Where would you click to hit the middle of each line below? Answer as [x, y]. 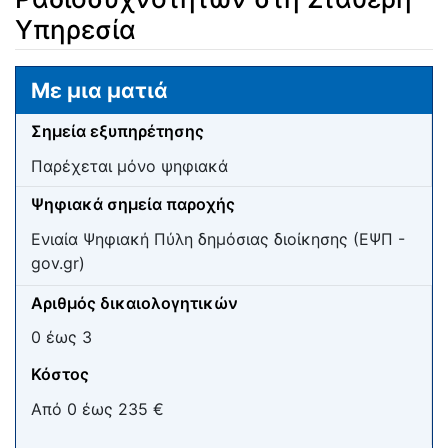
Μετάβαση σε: [67, 77]
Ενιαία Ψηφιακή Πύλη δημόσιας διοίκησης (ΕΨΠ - [218, 238]
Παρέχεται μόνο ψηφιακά [129, 166]
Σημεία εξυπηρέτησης [117, 131]
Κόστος [60, 374]
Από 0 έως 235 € [97, 408]
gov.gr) [58, 262]
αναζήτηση [246, 77]
